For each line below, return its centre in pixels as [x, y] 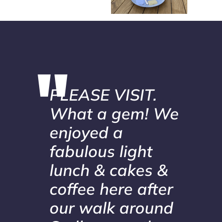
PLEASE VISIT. [103, 95]
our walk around [111, 208]
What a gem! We [114, 114]
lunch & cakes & [109, 170]
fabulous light [101, 151]
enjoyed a [86, 133]
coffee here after [111, 189]
